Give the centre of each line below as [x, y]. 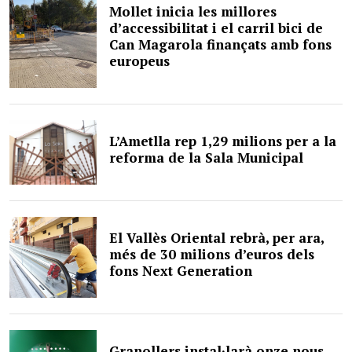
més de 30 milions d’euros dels [212, 254]
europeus [140, 61]
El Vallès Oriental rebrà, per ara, [217, 238]
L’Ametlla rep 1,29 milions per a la [223, 141]
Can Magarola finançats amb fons [221, 44]
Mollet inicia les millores [193, 11]
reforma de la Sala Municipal [207, 158]
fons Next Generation [181, 271]
